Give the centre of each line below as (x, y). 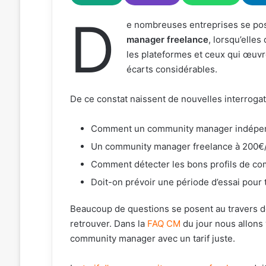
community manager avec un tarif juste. (152, 238)
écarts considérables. (172, 69)
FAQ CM (164, 223)
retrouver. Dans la (108, 223)
